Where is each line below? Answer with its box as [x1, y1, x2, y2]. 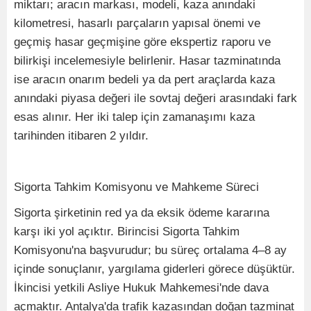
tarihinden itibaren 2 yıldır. [14, 129, 149, 143]
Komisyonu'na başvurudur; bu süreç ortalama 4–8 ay [14, 244, 287, 258]
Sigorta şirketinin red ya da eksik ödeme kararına [14, 206, 269, 220]
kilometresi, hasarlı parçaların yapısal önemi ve [14, 17, 260, 31]
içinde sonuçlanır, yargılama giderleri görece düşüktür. [14, 262, 295, 276]
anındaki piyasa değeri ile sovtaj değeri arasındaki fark [14, 92, 297, 106]
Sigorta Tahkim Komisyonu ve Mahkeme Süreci [14, 180, 259, 194]
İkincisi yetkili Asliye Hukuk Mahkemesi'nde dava [14, 281, 269, 295]
